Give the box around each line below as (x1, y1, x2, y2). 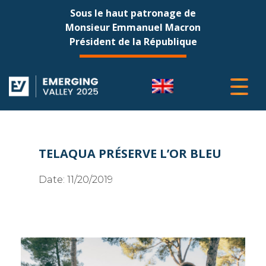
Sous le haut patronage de (70, 7, 196, 20)
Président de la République (69, 35, 197, 48)
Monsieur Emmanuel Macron (65, 21, 201, 34)
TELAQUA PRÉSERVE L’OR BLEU (39, 145, 221, 161)
